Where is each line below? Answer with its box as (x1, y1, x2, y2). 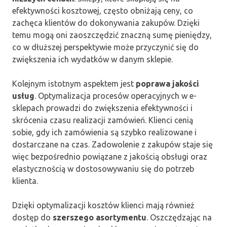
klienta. (12, 176, 38, 186)
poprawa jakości (136, 79, 199, 89)
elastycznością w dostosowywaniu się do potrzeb (12, 164, 194, 174)
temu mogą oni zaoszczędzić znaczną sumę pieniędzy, (12, 30, 212, 40)
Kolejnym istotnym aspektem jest (12, 79, 136, 89)
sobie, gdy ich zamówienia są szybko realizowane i (12, 128, 197, 137)
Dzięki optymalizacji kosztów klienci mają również (12, 201, 195, 210)
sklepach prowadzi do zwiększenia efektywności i (12, 103, 193, 113)
